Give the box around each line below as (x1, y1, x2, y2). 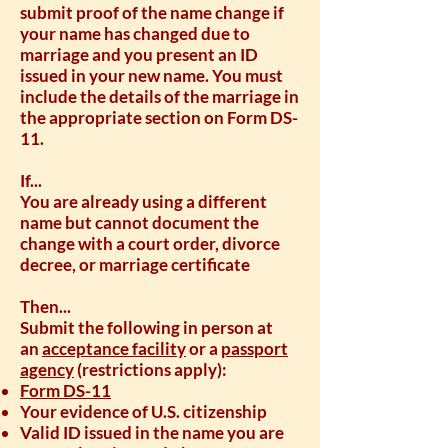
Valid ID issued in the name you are (20, 422, 284, 443)
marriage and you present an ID (20, 44, 258, 65)
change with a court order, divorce (20, 233, 280, 254)
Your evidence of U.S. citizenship (20, 401, 267, 422)
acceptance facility (42, 338, 186, 359)
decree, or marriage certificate (20, 254, 250, 275)
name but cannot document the (20, 212, 259, 233)
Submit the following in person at (20, 317, 273, 338)
